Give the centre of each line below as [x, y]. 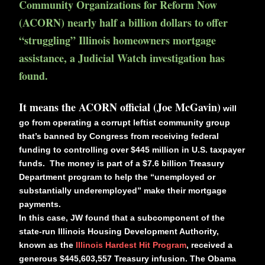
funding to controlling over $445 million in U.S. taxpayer [132, 150]
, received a [209, 245]
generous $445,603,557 [65, 258]
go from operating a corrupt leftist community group [125, 122]
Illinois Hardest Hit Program [131, 245]
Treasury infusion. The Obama [175, 258]
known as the [47, 245]
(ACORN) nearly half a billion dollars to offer [123, 22]
